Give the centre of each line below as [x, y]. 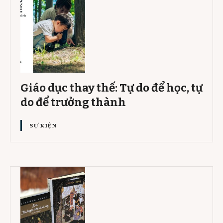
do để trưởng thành [73, 102]
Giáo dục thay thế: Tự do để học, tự [111, 88]
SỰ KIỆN [43, 125]
